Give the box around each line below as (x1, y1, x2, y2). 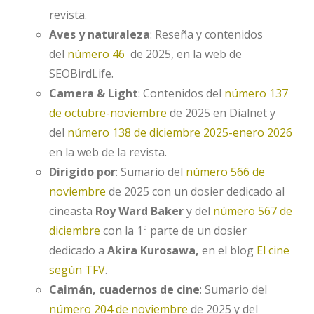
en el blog (202, 243, 257, 258)
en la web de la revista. (49, 144, 167, 160)
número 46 (67, 46, 128, 62)
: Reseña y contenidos (150, 27, 263, 42)
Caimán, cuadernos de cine (49, 282, 200, 297)
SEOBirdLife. (49, 66, 114, 81)
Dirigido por (49, 164, 116, 179)
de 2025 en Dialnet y (167, 105, 275, 121)
